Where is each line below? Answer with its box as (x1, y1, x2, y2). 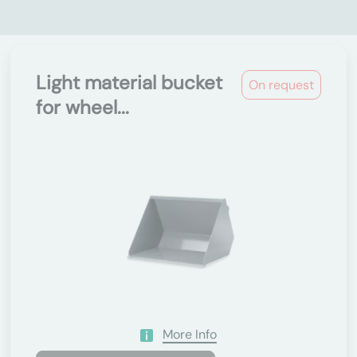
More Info (163, 326, 217, 343)
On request (249, 76, 314, 93)
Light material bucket (36, 70, 222, 95)
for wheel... (36, 95, 129, 120)
